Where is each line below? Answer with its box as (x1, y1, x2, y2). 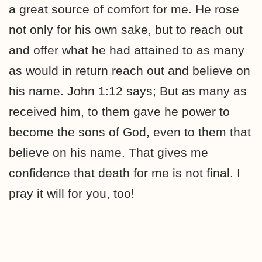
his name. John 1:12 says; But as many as (9, 84, 247, 98)
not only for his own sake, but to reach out (9, 23, 243, 36)
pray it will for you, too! (9, 187, 135, 200)
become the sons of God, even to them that (9, 125, 251, 139)
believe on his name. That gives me (9, 146, 208, 159)
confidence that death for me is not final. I (9, 166, 240, 180)
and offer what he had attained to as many (9, 43, 244, 57)
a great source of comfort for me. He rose (9, 2, 239, 16)
